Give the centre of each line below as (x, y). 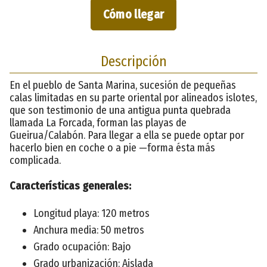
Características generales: (70, 186)
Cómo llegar (133, 14)
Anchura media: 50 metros (89, 230)
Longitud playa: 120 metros (91, 213)
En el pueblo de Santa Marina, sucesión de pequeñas (123, 85)
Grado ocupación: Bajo (82, 246)
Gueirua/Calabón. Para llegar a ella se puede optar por (127, 135)
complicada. (35, 160)
